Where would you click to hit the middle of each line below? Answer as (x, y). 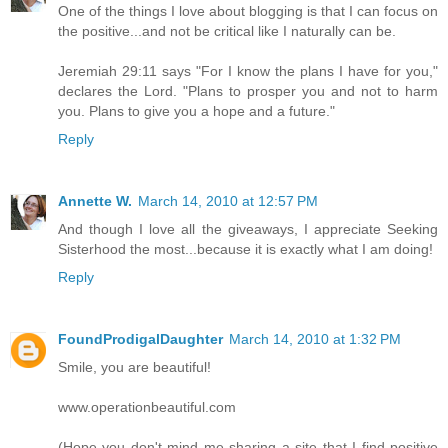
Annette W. (95, 200)
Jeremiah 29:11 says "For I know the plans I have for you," (248, 70)
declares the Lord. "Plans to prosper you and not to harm (248, 90)
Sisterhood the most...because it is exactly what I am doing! (245, 248)
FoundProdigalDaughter (140, 338)
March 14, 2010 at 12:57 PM (228, 200)
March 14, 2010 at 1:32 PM (315, 338)
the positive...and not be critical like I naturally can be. (227, 30)
